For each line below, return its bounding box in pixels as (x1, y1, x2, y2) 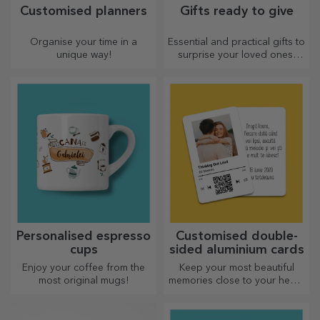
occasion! (214, 88, 259, 99)
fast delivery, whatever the (176, 75, 296, 86)
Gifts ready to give (179, 4, 294, 18)
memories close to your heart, (168, 275, 305, 286)
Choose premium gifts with (175, 62, 298, 73)
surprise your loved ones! (177, 49, 296, 60)
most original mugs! (39, 275, 129, 286)
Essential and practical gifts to (168, 36, 305, 47)
